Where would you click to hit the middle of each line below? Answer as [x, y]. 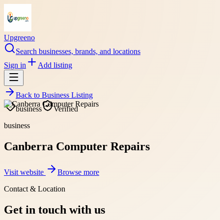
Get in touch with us [55, 209]
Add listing [55, 65]
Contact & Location [35, 189]
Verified [66, 109]
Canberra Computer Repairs [77, 146]
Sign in [15, 65]
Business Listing [67, 95]
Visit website [25, 172]
